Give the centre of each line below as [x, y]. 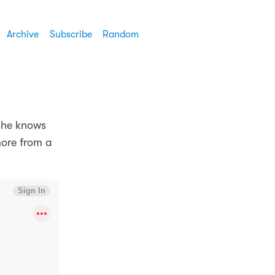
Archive [23, 35]
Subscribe [71, 35]
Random [121, 35]
